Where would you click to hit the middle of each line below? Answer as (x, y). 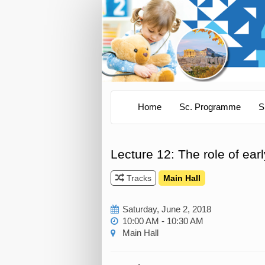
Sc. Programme (210, 107)
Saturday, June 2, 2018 (167, 209)
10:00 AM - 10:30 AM (163, 221)
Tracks (138, 178)
